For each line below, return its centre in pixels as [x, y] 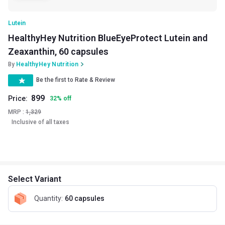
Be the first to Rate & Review [76, 80]
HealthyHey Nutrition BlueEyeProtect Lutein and [108, 38]
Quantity [48, 199]
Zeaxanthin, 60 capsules [58, 51]
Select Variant [35, 179]
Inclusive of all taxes [40, 122]
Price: [18, 98]
